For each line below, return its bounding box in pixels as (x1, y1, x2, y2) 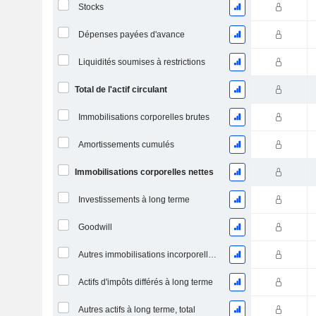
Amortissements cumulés (78, 140, 174, 150)
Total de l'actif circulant (74, 85, 167, 95)
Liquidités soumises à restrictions (78, 57, 205, 67)
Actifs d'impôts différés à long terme (78, 277, 213, 287)
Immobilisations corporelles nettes (74, 167, 214, 177)
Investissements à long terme (78, 195, 190, 205)
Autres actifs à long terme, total (78, 305, 195, 315)
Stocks (78, 2, 104, 12)
